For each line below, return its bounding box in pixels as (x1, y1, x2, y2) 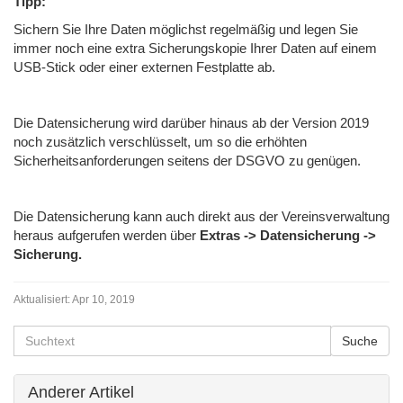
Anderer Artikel (28, 383, 134, 401)
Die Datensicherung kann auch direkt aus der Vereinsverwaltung (13, 209, 390, 224)
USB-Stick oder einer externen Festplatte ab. (13, 59, 275, 75)
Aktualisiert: (13, 293, 70, 306)
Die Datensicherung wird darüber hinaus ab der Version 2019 (13, 115, 369, 130)
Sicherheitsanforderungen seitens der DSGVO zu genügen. (13, 153, 361, 168)
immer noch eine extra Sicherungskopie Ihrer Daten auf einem (13, 40, 377, 56)
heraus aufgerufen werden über (13, 228, 200, 243)
